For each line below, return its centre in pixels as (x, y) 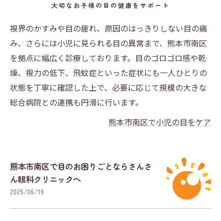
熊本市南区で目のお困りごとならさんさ (81, 166)
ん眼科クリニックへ (45, 179)
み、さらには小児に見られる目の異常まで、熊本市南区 (108, 43)
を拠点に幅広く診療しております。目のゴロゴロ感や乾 (108, 58)
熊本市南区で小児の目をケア (160, 122)
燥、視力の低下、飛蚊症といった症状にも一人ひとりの (109, 73)
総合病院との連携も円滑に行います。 (76, 102)
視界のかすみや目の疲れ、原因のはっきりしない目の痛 (109, 28)
